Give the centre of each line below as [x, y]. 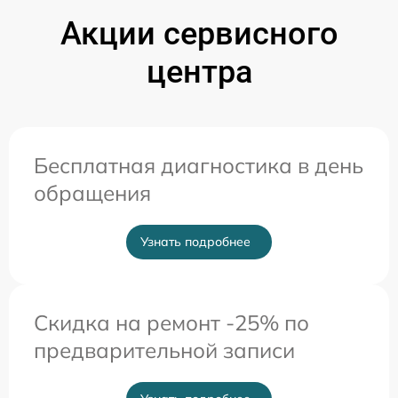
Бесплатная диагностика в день [199, 165]
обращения [92, 192]
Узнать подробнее [195, 241]
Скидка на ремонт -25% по [171, 322]
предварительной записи [164, 350]
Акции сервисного [199, 33]
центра [199, 72]
